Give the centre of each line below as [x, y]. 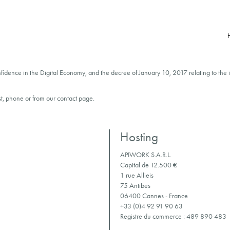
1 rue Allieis [137, 175]
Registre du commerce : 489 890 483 [173, 216]
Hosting [139, 137]
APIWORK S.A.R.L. [146, 155]
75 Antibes [135, 186]
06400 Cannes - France [154, 196]
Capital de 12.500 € [148, 165]
